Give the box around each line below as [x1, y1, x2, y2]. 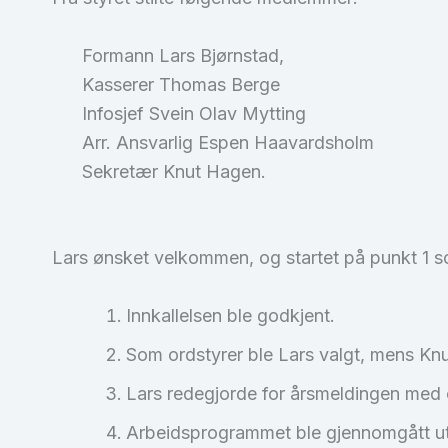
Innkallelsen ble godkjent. [126, 305, 335, 327]
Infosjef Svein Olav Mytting [52, 102, 306, 124]
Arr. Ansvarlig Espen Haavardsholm [52, 131, 374, 153]
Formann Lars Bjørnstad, [52, 44, 284, 66]
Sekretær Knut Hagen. [52, 160, 266, 182]
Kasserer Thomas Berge [52, 73, 280, 95]
